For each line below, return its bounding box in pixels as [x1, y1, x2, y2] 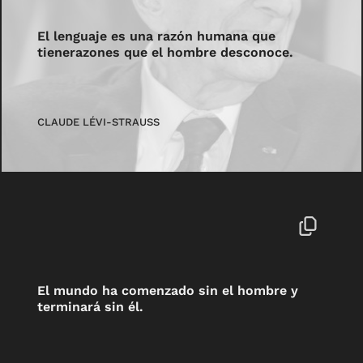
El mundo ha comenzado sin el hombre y [37, 282, 299, 298]
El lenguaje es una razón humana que [37, 28, 276, 45]
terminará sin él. [37, 298, 144, 314]
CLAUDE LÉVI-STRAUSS [37, 115, 160, 128]
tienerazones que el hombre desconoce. [37, 45, 294, 61]
